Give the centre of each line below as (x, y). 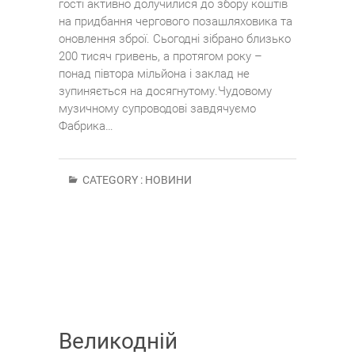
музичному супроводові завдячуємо (157, 109)
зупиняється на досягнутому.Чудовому (165, 92)
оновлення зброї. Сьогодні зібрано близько (175, 39)
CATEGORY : (113, 180)
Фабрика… (86, 126)
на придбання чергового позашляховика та (176, 22)
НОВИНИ (168, 180)
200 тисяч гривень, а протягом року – (160, 57)
